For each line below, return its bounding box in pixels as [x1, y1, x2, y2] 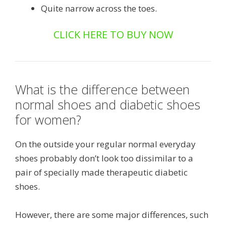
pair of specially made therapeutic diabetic [15, 166, 188, 178]
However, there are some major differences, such [15, 209, 208, 221]
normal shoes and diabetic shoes [15, 95, 200, 113]
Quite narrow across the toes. [41, 3, 157, 15]
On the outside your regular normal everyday [15, 138, 196, 150]
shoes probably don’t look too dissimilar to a [15, 152, 193, 164]
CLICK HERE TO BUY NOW [53, 27, 173, 41]
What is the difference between [15, 80, 190, 98]
